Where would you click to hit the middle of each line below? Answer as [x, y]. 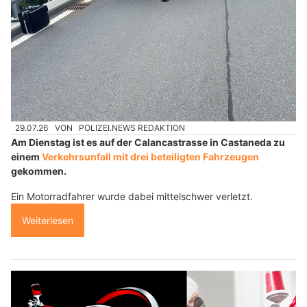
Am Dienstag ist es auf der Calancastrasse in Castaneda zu [148, 143]
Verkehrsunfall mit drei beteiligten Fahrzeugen [150, 157]
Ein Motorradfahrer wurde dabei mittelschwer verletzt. [132, 197]
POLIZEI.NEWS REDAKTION [132, 128]
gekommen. [39, 171]
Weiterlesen [48, 221]
